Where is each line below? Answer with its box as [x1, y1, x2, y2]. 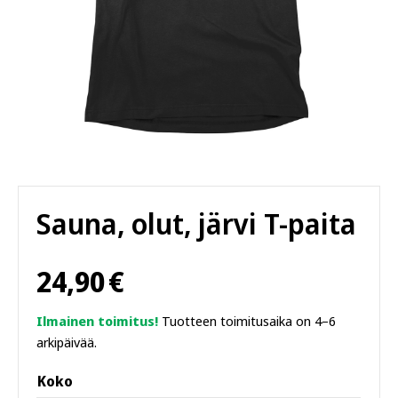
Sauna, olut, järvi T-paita [36, 204, 356, 243]
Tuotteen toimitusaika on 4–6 [158, 312, 336, 330]
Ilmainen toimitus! [36, 312, 158, 330]
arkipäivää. [36, 333, 97, 351]
